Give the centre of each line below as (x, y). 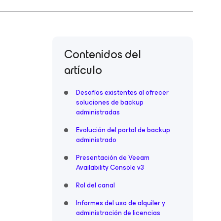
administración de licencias (118, 213)
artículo (83, 70)
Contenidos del (103, 54)
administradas (98, 112)
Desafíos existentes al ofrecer (122, 92)
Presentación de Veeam (113, 158)
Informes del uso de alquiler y (121, 203)
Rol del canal (95, 185)
